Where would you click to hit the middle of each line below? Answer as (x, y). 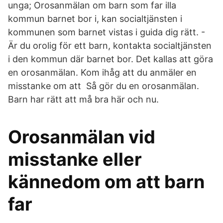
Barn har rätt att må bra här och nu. (83, 99)
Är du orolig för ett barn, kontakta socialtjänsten (110, 46)
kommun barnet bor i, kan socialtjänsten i (95, 19)
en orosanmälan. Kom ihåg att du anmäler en (102, 72)
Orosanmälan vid (82, 137)
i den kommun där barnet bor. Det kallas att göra (111, 59)
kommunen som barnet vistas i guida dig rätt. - (107, 32)
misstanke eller (75, 159)
